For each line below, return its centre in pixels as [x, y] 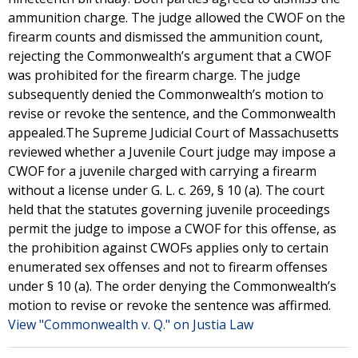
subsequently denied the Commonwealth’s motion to [166, 94]
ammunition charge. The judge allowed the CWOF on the [177, 18]
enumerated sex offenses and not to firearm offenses [168, 267]
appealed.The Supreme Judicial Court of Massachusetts [173, 133]
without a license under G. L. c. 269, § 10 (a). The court [166, 190]
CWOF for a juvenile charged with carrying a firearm [162, 171]
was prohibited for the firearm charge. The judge [154, 75]
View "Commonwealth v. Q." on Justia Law [131, 324]
